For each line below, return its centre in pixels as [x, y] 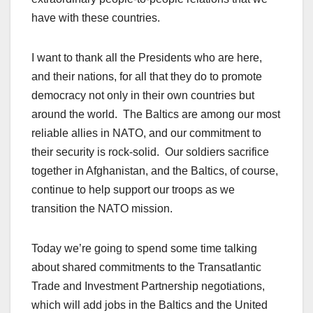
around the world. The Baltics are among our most [156, 115]
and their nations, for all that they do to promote [147, 77]
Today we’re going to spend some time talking [144, 249]
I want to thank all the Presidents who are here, [147, 58]
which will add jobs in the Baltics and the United [150, 305]
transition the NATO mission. [102, 209]
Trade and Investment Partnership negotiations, [148, 286]
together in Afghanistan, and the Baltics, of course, [155, 171]
